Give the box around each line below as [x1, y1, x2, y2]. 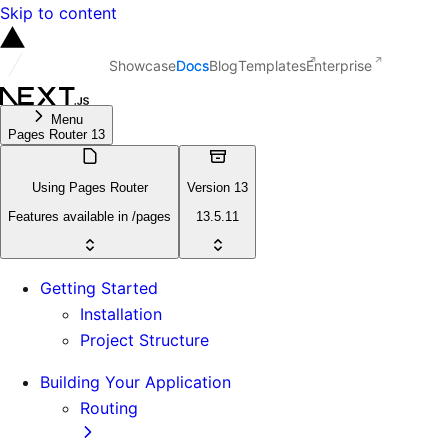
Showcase [109, 57, 176, 74]
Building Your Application [40, 371, 231, 392]
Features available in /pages [8, 208, 171, 224]
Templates [238, 57, 306, 74]
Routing [80, 397, 138, 418]
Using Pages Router [31, 180, 148, 196]
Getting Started [40, 277, 158, 298]
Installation [80, 303, 162, 324]
